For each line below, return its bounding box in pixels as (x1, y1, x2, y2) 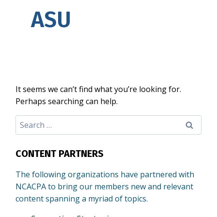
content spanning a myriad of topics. (15, 193, 148, 204)
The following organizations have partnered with (15, 169, 194, 180)
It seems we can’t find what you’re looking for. (15, 84, 181, 95)
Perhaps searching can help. (15, 96, 118, 107)
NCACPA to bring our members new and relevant (15, 181, 193, 192)
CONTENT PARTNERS (15, 148, 104, 160)
